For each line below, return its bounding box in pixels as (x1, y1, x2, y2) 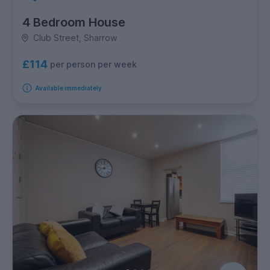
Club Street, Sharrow (33, 33, 117, 43)
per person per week (50, 58, 137, 69)
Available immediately (34, 84, 102, 92)
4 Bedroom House (22, 15, 125, 30)
